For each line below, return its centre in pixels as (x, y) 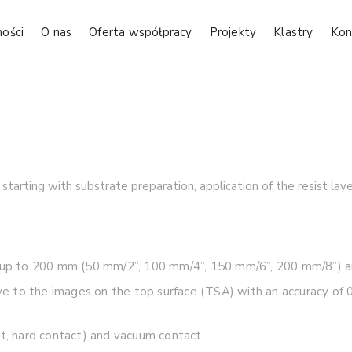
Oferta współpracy (141, 32)
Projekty (233, 32)
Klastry (293, 32)
